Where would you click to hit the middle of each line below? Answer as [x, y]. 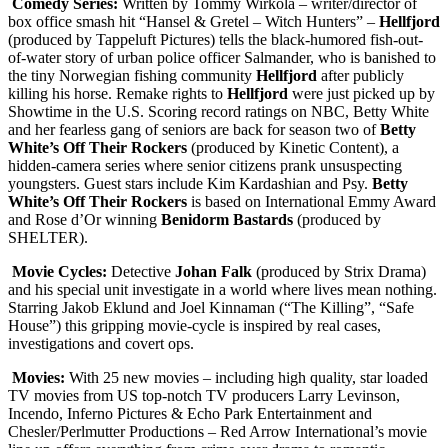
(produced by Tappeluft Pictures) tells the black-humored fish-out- [215, 40]
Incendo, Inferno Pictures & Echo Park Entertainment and [190, 414]
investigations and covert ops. [101, 344]
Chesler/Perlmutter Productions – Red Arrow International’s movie [217, 432]
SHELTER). [48, 238]
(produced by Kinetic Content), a [295, 148]
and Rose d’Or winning [84, 220]
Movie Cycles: [61, 272]
